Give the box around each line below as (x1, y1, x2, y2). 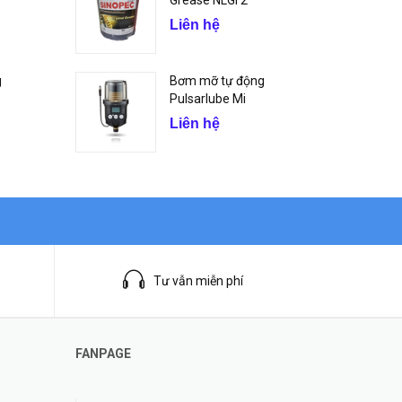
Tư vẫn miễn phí (153, 273, 243, 288)
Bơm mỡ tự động (169, 74, 265, 88)
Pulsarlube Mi (169, 92, 246, 106)
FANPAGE (74, 346, 131, 361)
